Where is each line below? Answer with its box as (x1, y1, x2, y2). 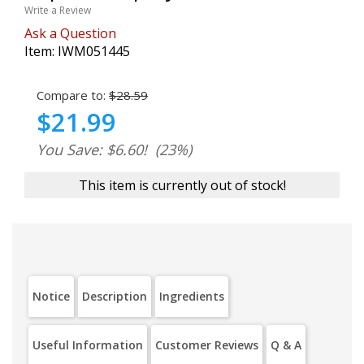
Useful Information (32, 337, 143, 353)
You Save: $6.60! (37, 140, 147, 159)
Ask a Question (24, 24, 116, 42)
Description (82, 288, 147, 304)
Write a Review (24, 3, 91, 17)
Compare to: (37, 87, 106, 103)
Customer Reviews (155, 337, 258, 353)
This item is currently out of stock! (78, 176, 286, 194)
